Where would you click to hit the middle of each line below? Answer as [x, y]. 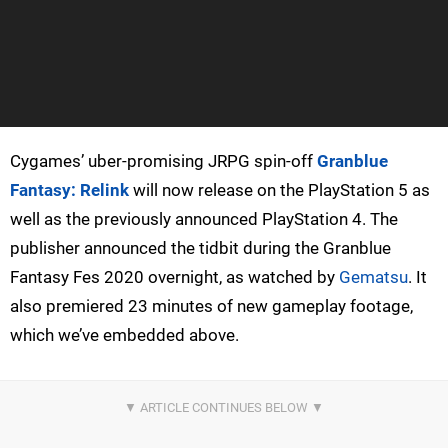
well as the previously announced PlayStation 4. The [204, 218]
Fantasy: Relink [69, 189]
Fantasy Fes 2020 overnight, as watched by [174, 276]
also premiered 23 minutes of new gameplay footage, [211, 305]
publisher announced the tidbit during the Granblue [200, 247]
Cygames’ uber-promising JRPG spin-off [163, 160]
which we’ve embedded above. [124, 334]
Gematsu [373, 276]
